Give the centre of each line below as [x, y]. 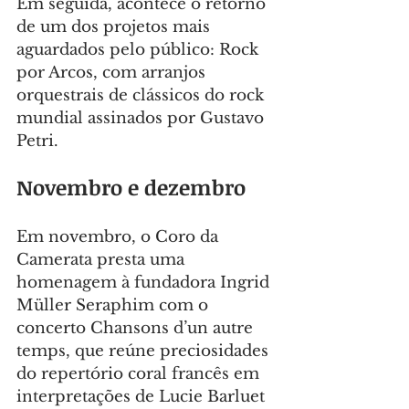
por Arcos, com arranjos [113, 73]
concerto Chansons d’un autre [137, 329]
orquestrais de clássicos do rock [142, 96]
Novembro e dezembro [131, 188]
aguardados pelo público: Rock [140, 50]
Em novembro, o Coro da [120, 237]
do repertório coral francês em [140, 374]
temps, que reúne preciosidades [145, 351]
